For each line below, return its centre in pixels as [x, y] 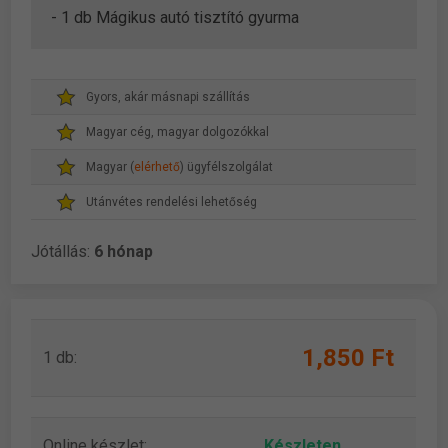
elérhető [157, 166]
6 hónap [124, 251]
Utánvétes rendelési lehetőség [172, 201]
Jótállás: [63, 251]
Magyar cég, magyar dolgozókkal [178, 131]
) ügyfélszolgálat [227, 166]
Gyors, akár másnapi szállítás [168, 96]
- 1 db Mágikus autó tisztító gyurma [175, 17]
